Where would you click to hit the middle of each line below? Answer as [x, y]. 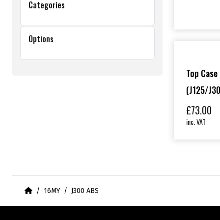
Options [41, 39]
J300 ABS [85, 191]
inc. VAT [196, 122]
